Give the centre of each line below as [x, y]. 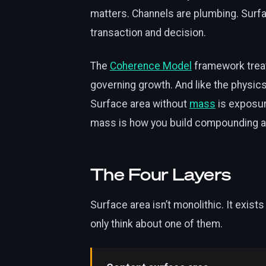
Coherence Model [151, 66]
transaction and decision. [148, 32]
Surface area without [140, 104]
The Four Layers [161, 174]
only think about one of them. [156, 224]
